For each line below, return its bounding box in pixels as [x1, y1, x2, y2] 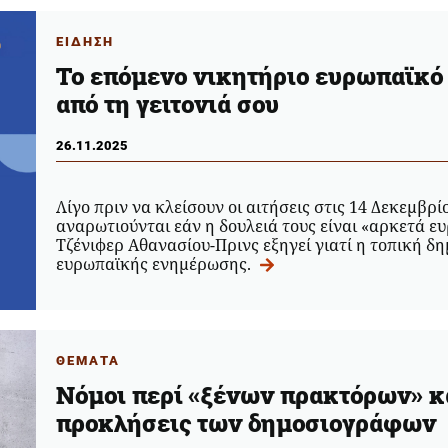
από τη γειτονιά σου [55, 88, 279, 121]
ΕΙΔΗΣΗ [55, 34, 114, 50]
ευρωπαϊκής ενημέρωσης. [55, 253, 255, 276]
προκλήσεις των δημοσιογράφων [55, 407, 436, 440]
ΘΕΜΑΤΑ [55, 353, 120, 369]
